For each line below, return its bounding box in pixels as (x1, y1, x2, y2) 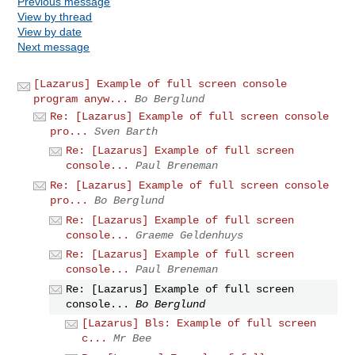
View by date (17, 25, 82, 38)
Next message (17, 40, 90, 53)
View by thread (17, 10, 93, 23)
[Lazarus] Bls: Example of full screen (82, 317, 317, 330)
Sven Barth (94, 124, 158, 138)
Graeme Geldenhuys (136, 228, 244, 242)
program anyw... (33, 92, 129, 105)
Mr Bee (113, 332, 152, 345)
